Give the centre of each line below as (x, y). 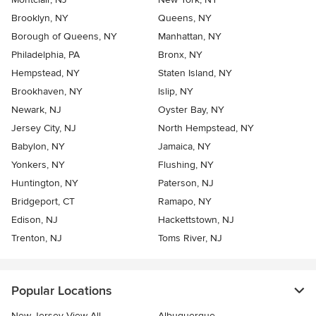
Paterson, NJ (186, 183)
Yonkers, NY (38, 165)
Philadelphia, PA (45, 55)
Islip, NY (176, 92)
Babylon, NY (38, 147)
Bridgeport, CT (43, 202)
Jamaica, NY (184, 147)
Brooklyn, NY (40, 18)
